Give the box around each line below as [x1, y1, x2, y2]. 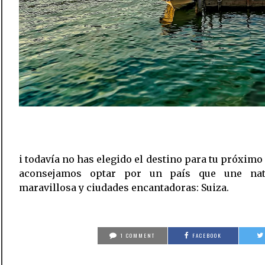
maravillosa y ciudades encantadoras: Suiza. [19, 182, 229, 194]
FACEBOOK [192, 231, 222, 240]
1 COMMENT [120, 231, 156, 240]
